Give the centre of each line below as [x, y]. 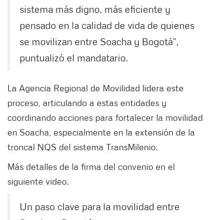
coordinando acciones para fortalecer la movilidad [105, 118]
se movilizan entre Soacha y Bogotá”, [99, 41]
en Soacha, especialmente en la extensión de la [101, 132]
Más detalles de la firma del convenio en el [91, 167]
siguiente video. [39, 181]
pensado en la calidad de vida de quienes [107, 25]
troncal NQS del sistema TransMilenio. [82, 147]
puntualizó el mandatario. [74, 58]
